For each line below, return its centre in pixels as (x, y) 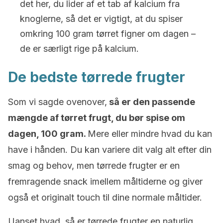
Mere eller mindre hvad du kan (150, 134)
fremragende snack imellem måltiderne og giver (105, 181)
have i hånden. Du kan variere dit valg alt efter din (110, 150)
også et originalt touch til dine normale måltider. (105, 197)
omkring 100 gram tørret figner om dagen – (108, 34)
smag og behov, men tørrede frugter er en (94, 166)
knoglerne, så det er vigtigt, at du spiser (101, 19)
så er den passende (151, 102)
